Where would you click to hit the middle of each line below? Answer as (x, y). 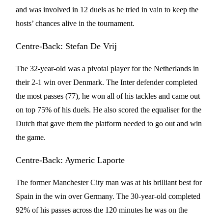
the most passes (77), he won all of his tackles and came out (108, 96)
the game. (32, 137)
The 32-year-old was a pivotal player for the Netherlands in (107, 69)
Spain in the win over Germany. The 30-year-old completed (108, 196)
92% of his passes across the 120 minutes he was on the (102, 210)
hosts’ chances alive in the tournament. (75, 23)
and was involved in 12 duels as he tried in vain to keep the (107, 10)
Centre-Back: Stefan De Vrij (68, 46)
